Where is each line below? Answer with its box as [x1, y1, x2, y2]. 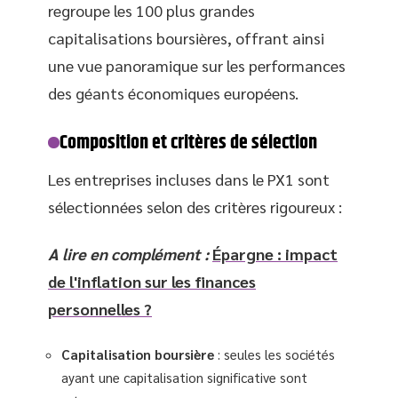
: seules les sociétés [214, 345, 335, 362]
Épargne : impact [212, 243, 338, 264]
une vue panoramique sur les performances [48, 54, 346, 76]
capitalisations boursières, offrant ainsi [48, 27, 324, 48]
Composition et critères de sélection [60, 127, 318, 158]
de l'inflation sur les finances [48, 271, 256, 291]
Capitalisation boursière [61, 345, 214, 362]
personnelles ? [48, 298, 152, 319]
